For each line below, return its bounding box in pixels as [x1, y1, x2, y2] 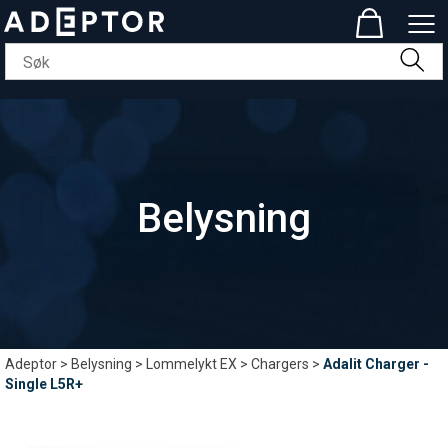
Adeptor [5, 356, 57, 372]
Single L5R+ [5, 376, 83, 392]
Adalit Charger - [323, 356, 429, 372]
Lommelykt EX [146, 356, 237, 372]
